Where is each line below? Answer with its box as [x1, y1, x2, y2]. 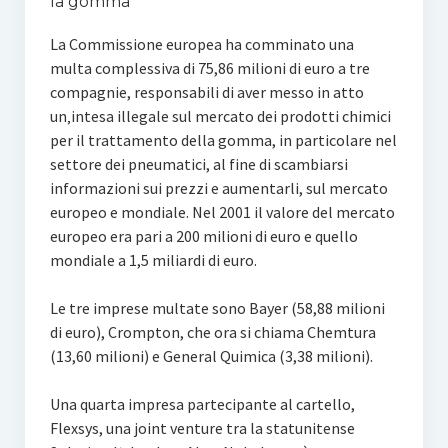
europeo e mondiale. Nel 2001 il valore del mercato [49, 202, 395, 222]
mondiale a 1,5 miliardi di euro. [49, 250, 257, 270]
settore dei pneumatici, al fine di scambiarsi [49, 154, 348, 174]
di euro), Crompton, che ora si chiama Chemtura [49, 322, 376, 342]
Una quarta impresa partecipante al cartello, [49, 394, 355, 414]
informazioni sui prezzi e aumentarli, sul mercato [49, 178, 388, 198]
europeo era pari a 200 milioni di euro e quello [49, 226, 358, 246]
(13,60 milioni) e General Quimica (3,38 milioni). [49, 346, 373, 366]
